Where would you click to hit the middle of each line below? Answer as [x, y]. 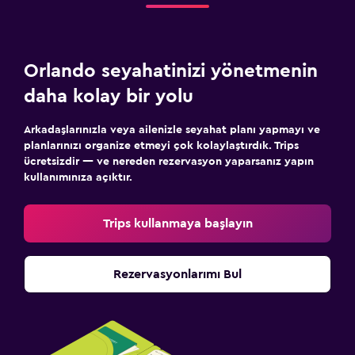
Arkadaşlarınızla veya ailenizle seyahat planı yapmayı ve [172, 130]
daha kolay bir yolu [109, 97]
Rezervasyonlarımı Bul [177, 274]
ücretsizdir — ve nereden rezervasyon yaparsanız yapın [169, 162]
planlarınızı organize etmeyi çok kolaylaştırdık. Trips [161, 146]
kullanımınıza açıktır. [78, 177]
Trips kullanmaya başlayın [177, 223]
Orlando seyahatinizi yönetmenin [171, 71]
